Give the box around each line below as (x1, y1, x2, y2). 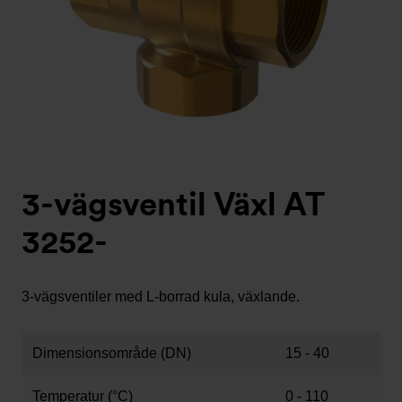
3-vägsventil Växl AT (22, 185, 324, 223)
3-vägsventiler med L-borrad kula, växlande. (22, 289, 300, 304)
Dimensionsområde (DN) (32, 345, 191, 361)
